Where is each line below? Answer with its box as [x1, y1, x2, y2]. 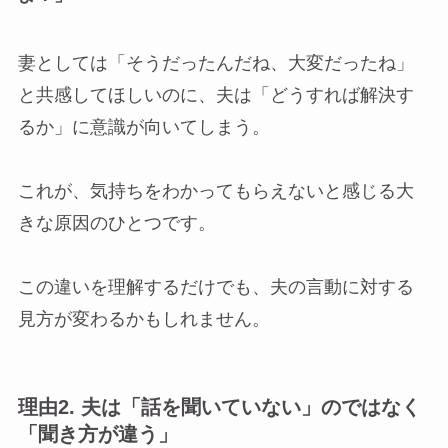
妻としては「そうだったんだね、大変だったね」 [17, 52, 414, 73]
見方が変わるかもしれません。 [17, 308, 270, 329]
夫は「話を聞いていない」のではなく [80, 395, 421, 418]
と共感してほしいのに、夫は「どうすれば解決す [17, 84, 414, 105]
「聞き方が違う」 [17, 422, 178, 445]
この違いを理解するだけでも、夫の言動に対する [17, 276, 414, 297]
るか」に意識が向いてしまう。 [17, 116, 270, 137]
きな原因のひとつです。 [17, 212, 216, 233]
